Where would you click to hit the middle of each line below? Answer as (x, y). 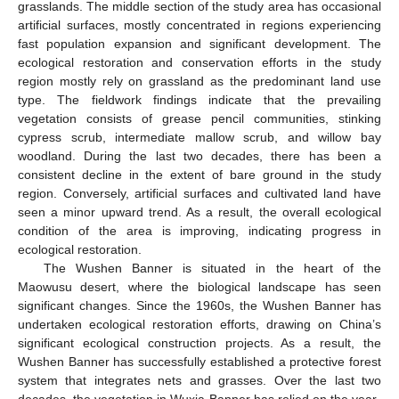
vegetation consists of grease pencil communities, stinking (199, 118)
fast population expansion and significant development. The (199, 43)
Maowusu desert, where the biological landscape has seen (199, 286)
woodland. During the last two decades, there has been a (199, 155)
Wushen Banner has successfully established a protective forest (199, 361)
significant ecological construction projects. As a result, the (199, 342)
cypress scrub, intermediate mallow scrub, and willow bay (199, 137)
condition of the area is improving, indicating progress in (199, 230)
